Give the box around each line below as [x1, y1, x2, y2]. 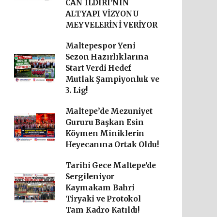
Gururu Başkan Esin [65, 118, 144, 127]
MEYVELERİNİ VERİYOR [65, 20, 157, 30]
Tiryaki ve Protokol [65, 194, 141, 203]
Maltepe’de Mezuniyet [65, 107, 153, 116]
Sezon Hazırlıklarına [65, 52, 149, 62]
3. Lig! [65, 86, 88, 95]
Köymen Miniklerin [65, 129, 145, 138]
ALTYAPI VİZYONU [65, 9, 139, 18]
